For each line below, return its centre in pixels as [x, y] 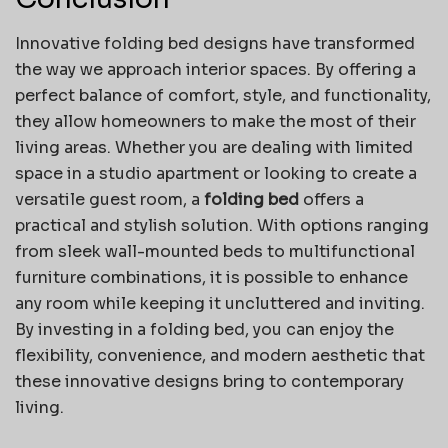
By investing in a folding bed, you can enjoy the [204, 330]
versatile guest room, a [109, 200]
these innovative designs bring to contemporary [209, 382]
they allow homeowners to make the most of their [215, 122]
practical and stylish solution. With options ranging [222, 226]
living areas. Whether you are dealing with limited [214, 148]
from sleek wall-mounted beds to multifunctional [215, 252]
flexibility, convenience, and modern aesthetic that [220, 356]
